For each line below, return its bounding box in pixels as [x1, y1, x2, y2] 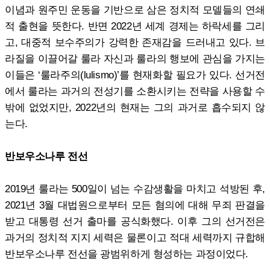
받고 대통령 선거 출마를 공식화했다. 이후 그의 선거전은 [5, 215, 265, 227]
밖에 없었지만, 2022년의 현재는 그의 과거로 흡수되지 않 [5, 101, 265, 113]
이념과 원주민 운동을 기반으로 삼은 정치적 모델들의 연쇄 [5, 3, 265, 16]
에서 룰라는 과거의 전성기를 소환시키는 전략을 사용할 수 [5, 84, 265, 97]
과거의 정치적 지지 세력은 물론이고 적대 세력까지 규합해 [5, 231, 265, 243]
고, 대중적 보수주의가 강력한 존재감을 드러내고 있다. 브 [5, 36, 265, 48]
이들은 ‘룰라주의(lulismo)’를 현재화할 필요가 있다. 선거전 [5, 68, 265, 81]
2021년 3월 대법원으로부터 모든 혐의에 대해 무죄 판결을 [5, 198, 265, 211]
